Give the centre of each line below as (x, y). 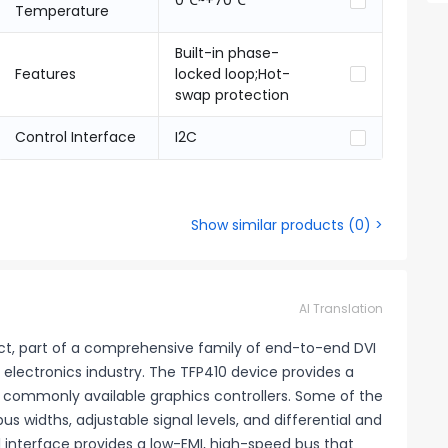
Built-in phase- (226, 53)
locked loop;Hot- (232, 74)
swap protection (231, 95)
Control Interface (75, 137)
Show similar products (267, 225)
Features (45, 74)
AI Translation (341, 308)
